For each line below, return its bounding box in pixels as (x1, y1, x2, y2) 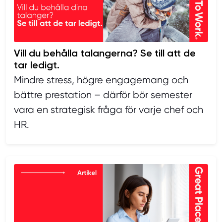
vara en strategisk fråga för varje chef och (14, 104, 203, 115)
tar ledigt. (14, 58, 59, 71)
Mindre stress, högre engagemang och (14, 74, 188, 86)
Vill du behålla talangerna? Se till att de (14, 47, 196, 59)
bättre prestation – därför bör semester (14, 89, 192, 101)
